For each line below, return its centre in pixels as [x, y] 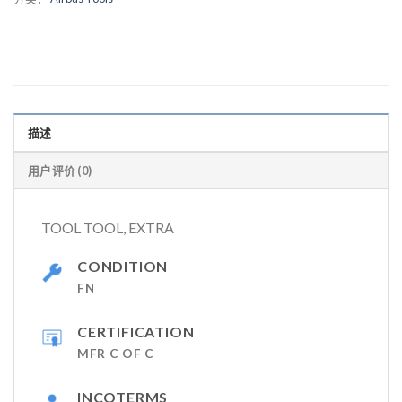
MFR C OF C [116, 354]
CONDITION [123, 267]
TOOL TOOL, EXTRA [108, 228]
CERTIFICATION [136, 332]
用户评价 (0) [60, 171]
